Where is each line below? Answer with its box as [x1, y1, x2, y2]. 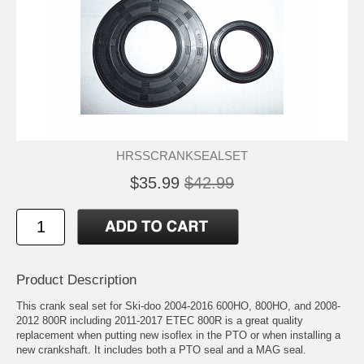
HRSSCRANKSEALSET [116, 148, 248, 162]
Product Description [16, 271, 136, 288]
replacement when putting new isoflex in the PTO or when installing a [16, 328, 340, 341]
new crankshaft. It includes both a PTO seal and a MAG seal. [16, 343, 306, 356]
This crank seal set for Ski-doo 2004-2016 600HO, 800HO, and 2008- [16, 299, 340, 312]
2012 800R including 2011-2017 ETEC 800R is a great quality [16, 314, 303, 327]
